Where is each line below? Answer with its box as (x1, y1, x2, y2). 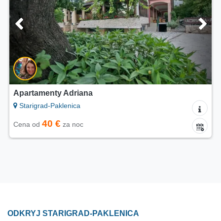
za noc (106, 120, 129, 129)
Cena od (59, 120, 87, 129)
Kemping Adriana (59, 89, 124, 98)
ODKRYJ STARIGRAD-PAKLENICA (7, 209, 139, 218)
